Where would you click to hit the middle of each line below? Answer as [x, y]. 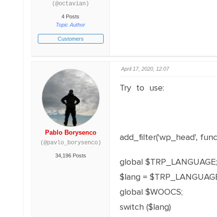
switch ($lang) [145, 207]
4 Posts [71, 16]
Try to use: [142, 88]
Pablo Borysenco [70, 132]
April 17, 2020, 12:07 [145, 69]
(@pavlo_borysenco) [70, 143]
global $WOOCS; [151, 192]
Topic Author [71, 25]
